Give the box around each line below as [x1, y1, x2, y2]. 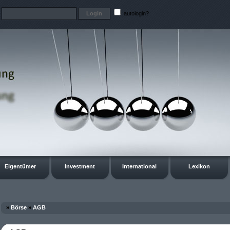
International [122, 163, 157, 169]
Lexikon [188, 163, 210, 169]
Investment [65, 163, 95, 169]
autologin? [122, 10, 149, 16]
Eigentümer [5, 163, 36, 169]
